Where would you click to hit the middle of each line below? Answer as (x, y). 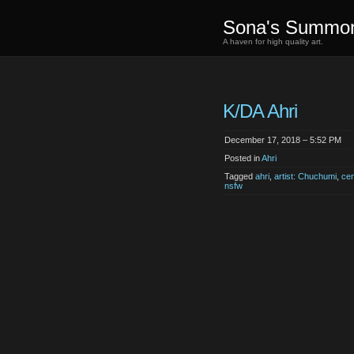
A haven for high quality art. (273, 41)
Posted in (243, 158)
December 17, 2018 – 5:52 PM (283, 140)
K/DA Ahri (260, 111)
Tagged (240, 176)
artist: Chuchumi (305, 176)
